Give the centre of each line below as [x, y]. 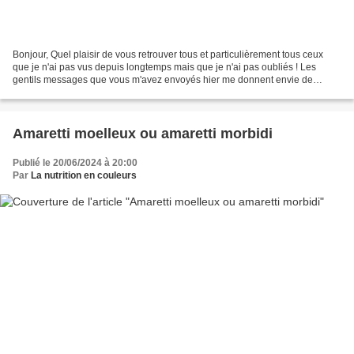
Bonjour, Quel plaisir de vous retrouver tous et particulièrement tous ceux [168, 54]
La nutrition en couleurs [84, 175]
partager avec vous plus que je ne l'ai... [96, 92]
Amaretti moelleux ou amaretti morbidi [143, 133]
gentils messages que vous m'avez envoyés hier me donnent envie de [163, 79]
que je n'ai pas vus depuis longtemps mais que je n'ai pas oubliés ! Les [164, 67]
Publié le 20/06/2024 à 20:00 [75, 162]
